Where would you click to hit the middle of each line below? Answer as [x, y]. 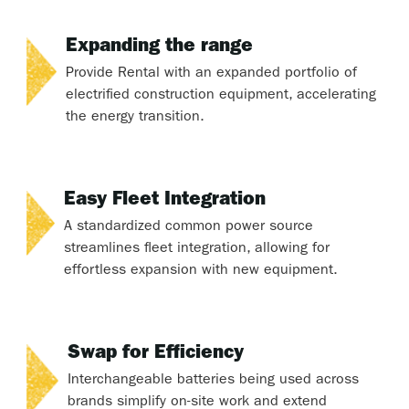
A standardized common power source [189, 228]
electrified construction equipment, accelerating [220, 96]
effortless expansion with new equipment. [201, 272]
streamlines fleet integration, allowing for [197, 250]
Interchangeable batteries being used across [214, 381]
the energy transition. [135, 118]
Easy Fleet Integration [165, 202]
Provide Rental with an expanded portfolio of [211, 74]
